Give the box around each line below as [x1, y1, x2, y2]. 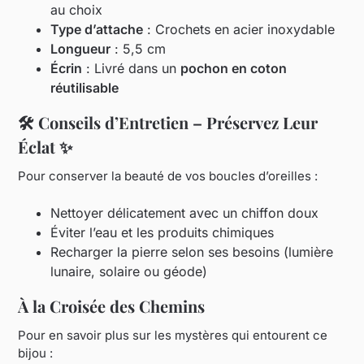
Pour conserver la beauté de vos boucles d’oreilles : [18, 167, 318, 184]
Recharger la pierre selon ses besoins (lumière [50, 244, 334, 261]
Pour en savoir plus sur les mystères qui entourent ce [18, 327, 328, 344]
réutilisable [50, 79, 119, 96]
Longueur [50, 40, 111, 57]
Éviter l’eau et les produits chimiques [50, 224, 275, 241]
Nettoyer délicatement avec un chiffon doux [50, 205, 319, 222]
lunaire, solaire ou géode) [50, 263, 208, 280]
